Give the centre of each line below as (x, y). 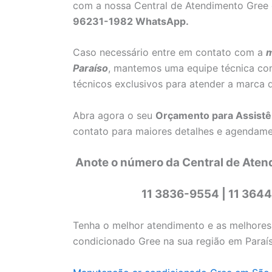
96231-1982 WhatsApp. (131, 21)
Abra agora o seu (114, 115)
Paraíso (90, 68)
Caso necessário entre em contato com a (169, 53)
